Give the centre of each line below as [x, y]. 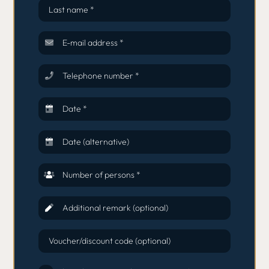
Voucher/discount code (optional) [110, 241]
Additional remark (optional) [115, 208]
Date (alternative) [95, 142]
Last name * [72, 10]
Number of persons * [101, 175]
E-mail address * [93, 43]
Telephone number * [101, 76]
